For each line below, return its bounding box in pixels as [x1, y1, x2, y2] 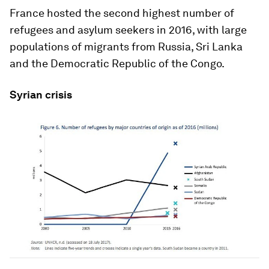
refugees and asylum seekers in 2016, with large [10, 23, 247, 37]
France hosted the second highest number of [10, 7, 234, 20]
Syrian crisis [10, 88, 72, 101]
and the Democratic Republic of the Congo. [10, 57, 225, 70]
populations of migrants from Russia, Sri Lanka [10, 40, 243, 53]
